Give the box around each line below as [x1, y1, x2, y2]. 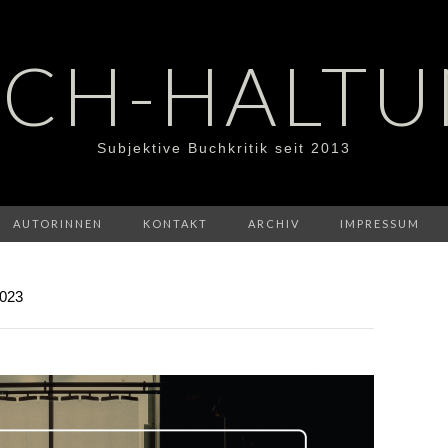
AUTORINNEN [13, 217, 103, 230]
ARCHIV [248, 217, 300, 230]
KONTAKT [143, 217, 208, 230]
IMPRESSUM [340, 217, 420, 230]
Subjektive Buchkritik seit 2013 [97, 140, 351, 156]
